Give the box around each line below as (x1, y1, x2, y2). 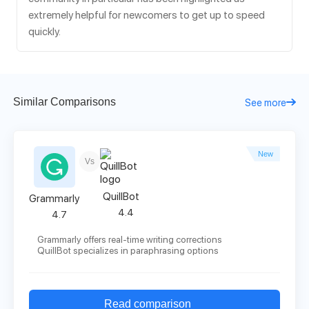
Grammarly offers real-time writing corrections (37, 233, 223, 245)
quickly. (28, 26, 61, 39)
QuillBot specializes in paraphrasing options (37, 244, 219, 256)
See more (244, 96, 286, 108)
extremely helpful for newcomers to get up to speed (28, 9, 265, 22)
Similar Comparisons (13, 96, 117, 108)
